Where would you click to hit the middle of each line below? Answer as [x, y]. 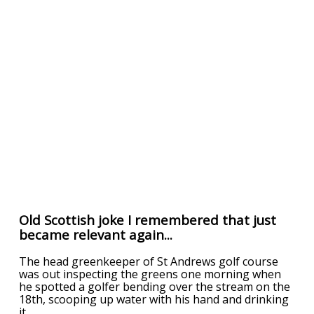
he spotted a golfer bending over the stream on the [155, 286]
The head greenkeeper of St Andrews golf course [149, 261]
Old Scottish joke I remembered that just [148, 219]
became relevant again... [96, 234]
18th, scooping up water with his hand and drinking [154, 299]
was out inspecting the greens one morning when [150, 274]
